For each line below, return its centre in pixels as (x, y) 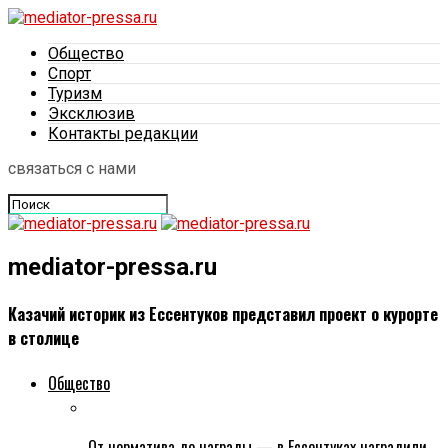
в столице (43, 338)
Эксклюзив (91, 113)
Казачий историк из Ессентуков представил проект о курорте (223, 314)
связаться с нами (72, 168)
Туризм (75, 93)
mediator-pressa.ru (112, 266)
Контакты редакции (123, 133)
